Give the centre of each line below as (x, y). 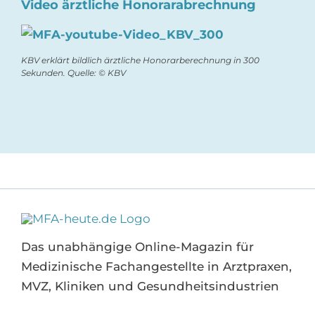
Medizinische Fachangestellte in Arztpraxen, (156, 267)
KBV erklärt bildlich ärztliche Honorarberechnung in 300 (140, 60)
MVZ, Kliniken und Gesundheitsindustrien (150, 287)
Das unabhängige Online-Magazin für (137, 247)
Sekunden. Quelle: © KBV (73, 73)
